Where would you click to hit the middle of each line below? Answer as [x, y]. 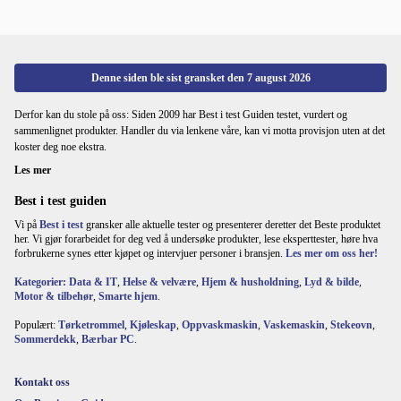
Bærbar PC [108, 339]
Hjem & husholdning [250, 282]
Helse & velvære [159, 282]
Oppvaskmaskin [220, 324]
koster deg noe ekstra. [60, 146]
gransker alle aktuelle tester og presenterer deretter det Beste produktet [232, 224]
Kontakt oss [42, 382]
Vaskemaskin [294, 324]
